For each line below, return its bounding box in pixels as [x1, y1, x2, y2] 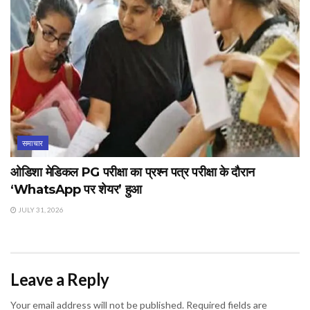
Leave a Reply [10, 268, 109, 289]
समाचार [22, 138, 44, 147]
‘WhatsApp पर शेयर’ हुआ [10, 181, 142, 197]
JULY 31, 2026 [17, 205, 64, 214]
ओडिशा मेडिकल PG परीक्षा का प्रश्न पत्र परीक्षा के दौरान [10, 164, 255, 180]
